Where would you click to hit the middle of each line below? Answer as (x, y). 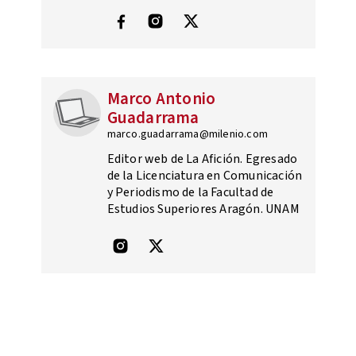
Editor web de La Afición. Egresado (202, 159)
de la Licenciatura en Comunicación (205, 175)
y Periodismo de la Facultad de (190, 192)
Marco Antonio (161, 98)
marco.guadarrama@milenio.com (188, 134)
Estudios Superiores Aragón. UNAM (203, 209)
